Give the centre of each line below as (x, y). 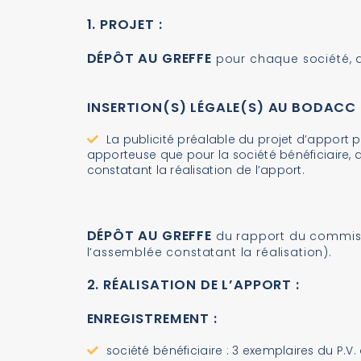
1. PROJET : (124, 25)
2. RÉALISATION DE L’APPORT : (193, 284)
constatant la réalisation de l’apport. (196, 170)
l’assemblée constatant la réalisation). (209, 252)
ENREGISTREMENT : (152, 318)
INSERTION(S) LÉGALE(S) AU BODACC (222, 108)
